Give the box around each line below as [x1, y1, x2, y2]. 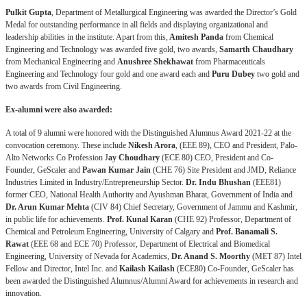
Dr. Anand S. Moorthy [171, 251, 250, 261]
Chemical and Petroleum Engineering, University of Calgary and [5, 226, 216, 236]
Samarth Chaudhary [219, 44, 293, 54]
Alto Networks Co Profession [5, 152, 105, 162]
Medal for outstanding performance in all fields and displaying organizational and [5, 19, 268, 29]
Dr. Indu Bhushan [186, 177, 251, 187]
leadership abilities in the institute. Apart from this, [5, 32, 168, 42]
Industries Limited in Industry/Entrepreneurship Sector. [5, 177, 186, 187]
